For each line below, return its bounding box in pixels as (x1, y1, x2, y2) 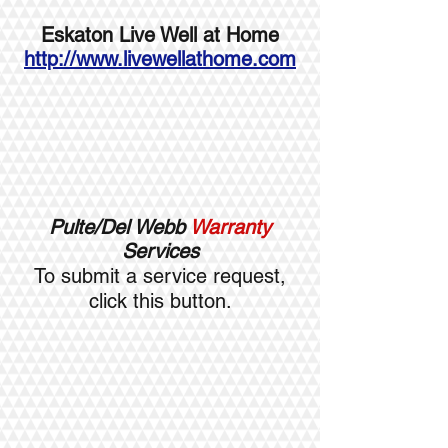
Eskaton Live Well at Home (41, 23, 279, 47)
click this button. (88, 289, 232, 313)
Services (121, 239, 199, 263)
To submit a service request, (34, 264, 286, 288)
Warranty (190, 215, 271, 239)
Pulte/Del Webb (49, 215, 190, 239)
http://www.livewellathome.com (24, 47, 296, 71)
